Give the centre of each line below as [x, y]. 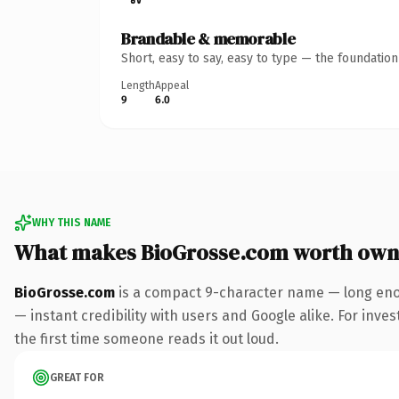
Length [138, 85]
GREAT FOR [77, 377]
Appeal [172, 85]
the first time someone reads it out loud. [147, 338]
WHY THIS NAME [71, 222]
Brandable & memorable [208, 38]
